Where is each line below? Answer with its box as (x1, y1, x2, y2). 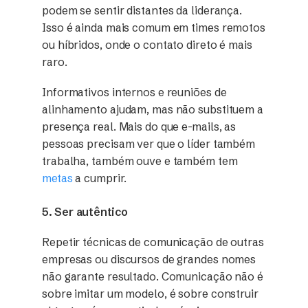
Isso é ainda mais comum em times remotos (42, 21, 265, 35)
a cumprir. (72, 171, 126, 186)
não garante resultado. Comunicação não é (42, 269, 263, 283)
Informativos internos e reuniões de (42, 85, 227, 100)
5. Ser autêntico (42, 204, 128, 219)
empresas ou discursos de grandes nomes (42, 252, 256, 266)
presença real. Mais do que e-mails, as (42, 120, 236, 134)
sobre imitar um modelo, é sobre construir (42, 286, 258, 300)
